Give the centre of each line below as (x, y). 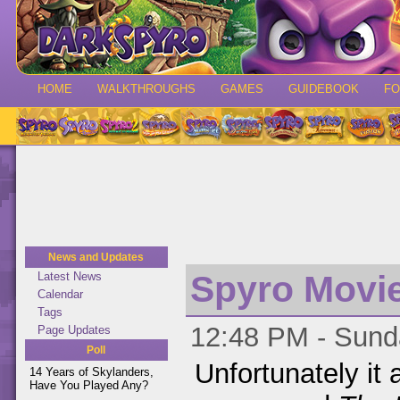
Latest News (70, 276)
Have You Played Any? (89, 385)
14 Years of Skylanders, (92, 372)
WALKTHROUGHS (146, 89)
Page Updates (74, 330)
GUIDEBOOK (324, 89)
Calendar (60, 294)
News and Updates (96, 257)
